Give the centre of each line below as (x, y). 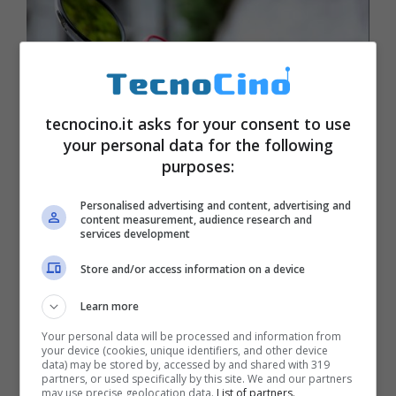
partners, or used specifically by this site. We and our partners (197, 378)
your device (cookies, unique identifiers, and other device (185, 350)
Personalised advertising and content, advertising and (216, 205)
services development (136, 233)
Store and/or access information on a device (193, 269)
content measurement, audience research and (197, 219)
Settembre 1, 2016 (300, 282)
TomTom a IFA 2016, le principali (179, 235)
